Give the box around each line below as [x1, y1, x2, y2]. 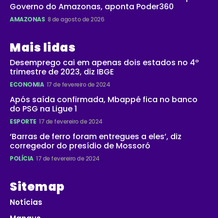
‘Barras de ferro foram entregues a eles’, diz [10, 131, 182, 143]
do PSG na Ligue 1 [10, 103, 77, 115]
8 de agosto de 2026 [47, 15, 104, 24]
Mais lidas [10, 39, 75, 56]
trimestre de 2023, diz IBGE [10, 66, 114, 78]
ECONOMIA [10, 80, 44, 89]
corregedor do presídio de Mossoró [10, 140, 150, 152]
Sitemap [10, 179, 65, 195]
